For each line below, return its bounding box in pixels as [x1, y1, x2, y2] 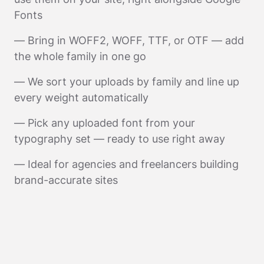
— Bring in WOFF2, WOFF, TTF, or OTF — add [14, 34, 244, 47]
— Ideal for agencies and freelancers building [14, 158, 239, 171]
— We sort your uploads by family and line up [14, 75, 239, 88]
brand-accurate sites [14, 174, 118, 187]
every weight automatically [14, 91, 148, 104]
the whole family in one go [14, 50, 146, 63]
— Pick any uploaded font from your [14, 117, 195, 130]
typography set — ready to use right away [14, 133, 225, 146]
